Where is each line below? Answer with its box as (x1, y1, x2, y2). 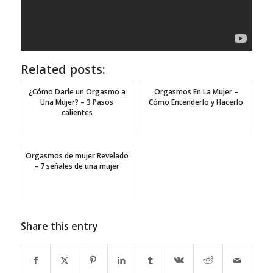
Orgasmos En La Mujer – (154, 86, 238, 97)
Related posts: (20, 60, 105, 77)
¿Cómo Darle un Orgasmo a (28, 86, 126, 97)
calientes (61, 107, 93, 118)
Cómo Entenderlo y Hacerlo (149, 96, 244, 107)
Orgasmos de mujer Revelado (25, 150, 129, 161)
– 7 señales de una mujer (34, 160, 120, 171)
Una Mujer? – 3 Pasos (40, 96, 114, 107)
